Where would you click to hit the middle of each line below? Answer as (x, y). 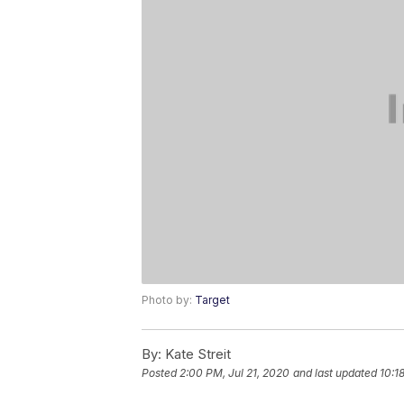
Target (212, 300)
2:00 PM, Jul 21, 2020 (234, 373)
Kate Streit (196, 354)
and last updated (335, 373)
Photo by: (168, 300)
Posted (161, 373)
